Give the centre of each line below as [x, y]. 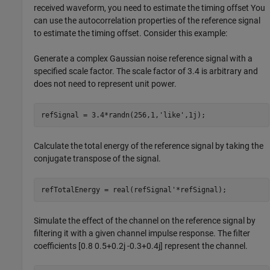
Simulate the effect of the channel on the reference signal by [145, 221]
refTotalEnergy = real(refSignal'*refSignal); [133, 190]
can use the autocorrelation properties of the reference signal [147, 21]
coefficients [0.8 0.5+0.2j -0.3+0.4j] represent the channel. [141, 246]
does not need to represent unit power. [105, 84]
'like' [171, 115]
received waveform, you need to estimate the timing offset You [150, 8]
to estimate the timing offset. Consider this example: [131, 33]
